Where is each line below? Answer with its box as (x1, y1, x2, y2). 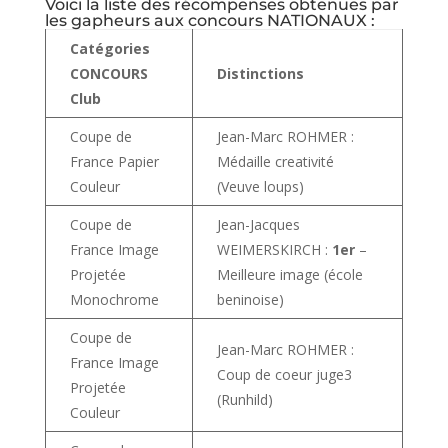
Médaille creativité (216, 151, 334, 171)
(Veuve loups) (216, 176, 304, 196)
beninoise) (216, 289, 284, 309)
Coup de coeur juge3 (216, 364, 352, 384)
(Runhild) (216, 389, 273, 409)
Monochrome (69, 289, 159, 309)
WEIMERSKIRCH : (216, 239, 332, 259)
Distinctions (216, 63, 304, 83)
